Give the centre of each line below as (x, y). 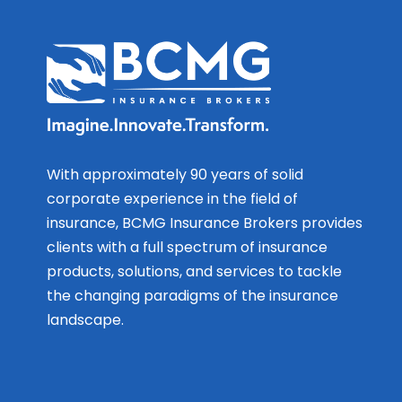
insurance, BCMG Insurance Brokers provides (205, 223)
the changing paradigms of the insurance (192, 296)
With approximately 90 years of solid (175, 175)
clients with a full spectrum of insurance (187, 247)
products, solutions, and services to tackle (194, 271)
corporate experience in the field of (172, 199)
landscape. (85, 320)
